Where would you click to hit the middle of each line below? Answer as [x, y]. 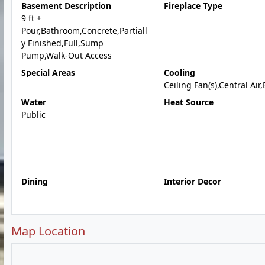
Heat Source [188, 102]
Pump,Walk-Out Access [67, 55]
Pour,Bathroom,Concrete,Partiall [84, 30]
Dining [35, 181]
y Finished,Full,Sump [62, 43]
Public [33, 114]
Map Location [48, 231]
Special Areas [48, 72]
